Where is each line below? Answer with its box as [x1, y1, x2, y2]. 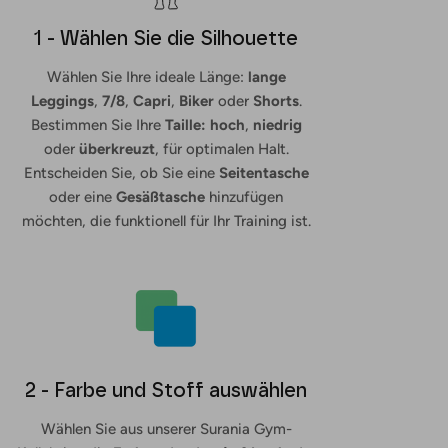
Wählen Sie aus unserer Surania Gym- [40, 420, 292, 438]
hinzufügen [205, 188, 283, 206]
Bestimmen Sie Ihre [30, 116, 165, 134]
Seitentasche [218, 164, 309, 182]
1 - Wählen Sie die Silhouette [34, 26, 298, 50]
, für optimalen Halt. [154, 140, 289, 158]
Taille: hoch [164, 116, 245, 134]
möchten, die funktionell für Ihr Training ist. [21, 212, 311, 230]
